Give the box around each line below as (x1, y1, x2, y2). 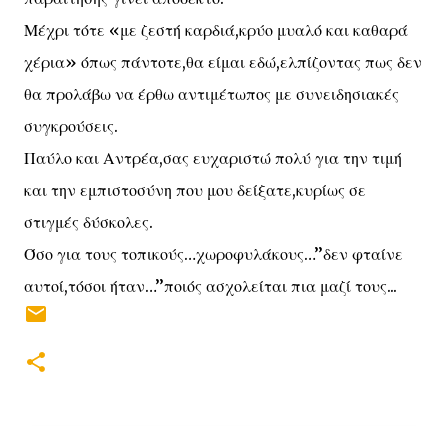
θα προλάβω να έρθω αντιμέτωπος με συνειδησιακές (24, 84, 399, 104)
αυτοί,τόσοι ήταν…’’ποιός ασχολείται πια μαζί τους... (24, 276, 397, 296)
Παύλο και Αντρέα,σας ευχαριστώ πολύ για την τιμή (24, 148, 402, 168)
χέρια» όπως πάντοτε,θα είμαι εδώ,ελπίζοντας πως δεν (24, 52, 422, 72)
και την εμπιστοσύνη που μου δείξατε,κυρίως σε (24, 180, 366, 200)
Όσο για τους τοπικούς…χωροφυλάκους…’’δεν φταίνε (24, 244, 403, 264)
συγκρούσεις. (24, 116, 118, 136)
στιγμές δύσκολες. (24, 212, 153, 232)
